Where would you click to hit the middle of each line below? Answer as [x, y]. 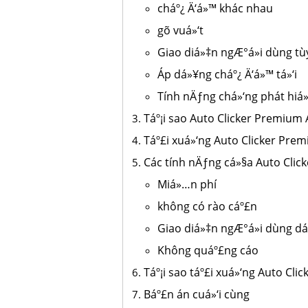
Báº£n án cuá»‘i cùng [197, 294]
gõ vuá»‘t [181, 30]
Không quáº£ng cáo [208, 250]
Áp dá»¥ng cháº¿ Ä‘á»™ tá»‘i [228, 74]
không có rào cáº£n [208, 206]
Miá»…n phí [187, 184]
